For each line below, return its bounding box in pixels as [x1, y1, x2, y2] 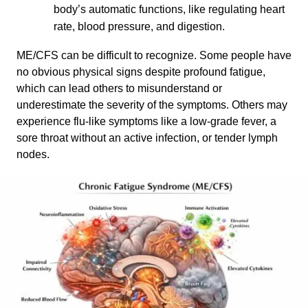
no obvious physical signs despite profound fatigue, [16, 66, 265, 78]
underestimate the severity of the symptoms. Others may [16, 99, 287, 111]
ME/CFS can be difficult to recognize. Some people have [16, 49, 291, 61]
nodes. [16, 148, 52, 160]
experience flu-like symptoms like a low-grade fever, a [16, 115, 276, 127]
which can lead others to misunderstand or [16, 82, 222, 94]
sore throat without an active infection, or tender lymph [16, 132, 278, 144]
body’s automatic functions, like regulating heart [54, 3, 285, 15]
